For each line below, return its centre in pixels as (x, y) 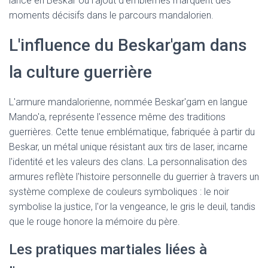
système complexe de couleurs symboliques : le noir (119, 192)
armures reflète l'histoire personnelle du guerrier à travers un (134, 177)
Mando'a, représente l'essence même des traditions (117, 117)
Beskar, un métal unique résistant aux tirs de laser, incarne (128, 147)
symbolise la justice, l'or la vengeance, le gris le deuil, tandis (132, 207)
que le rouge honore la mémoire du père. (95, 222)
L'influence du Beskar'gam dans (128, 45)
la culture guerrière (80, 72)
